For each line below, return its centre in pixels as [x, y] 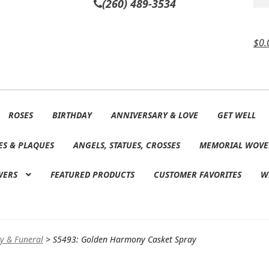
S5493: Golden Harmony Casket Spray [124, 240]
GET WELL [236, 115]
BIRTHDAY [72, 115]
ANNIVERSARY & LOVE [154, 115]
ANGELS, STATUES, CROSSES [126, 145]
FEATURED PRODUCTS [92, 174]
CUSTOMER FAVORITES [197, 174]
